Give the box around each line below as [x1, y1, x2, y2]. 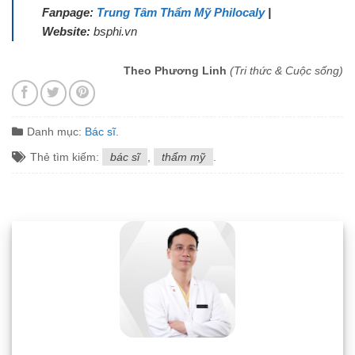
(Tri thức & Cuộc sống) [230, 63, 343, 77]
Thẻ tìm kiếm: [30, 151, 102, 164]
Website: [42, 24, 94, 38]
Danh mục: [27, 125, 85, 139]
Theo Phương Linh [124, 63, 230, 77]
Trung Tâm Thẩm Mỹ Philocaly [97, 5, 268, 19]
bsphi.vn [94, 24, 137, 38]
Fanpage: [42, 5, 97, 19]
